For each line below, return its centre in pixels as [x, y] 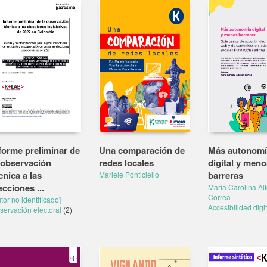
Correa [219, 197]
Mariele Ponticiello [129, 174]
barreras [225, 175]
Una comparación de [142, 150]
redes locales [126, 163]
